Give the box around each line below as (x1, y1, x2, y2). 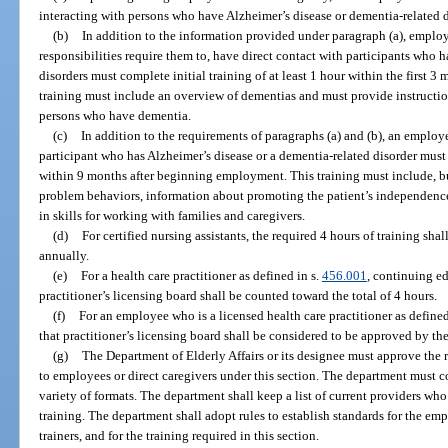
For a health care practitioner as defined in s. (80, 267, 322, 283)
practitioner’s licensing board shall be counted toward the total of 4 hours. (39, 287, 438, 303)
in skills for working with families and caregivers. (39, 207, 306, 223)
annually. (39, 247, 90, 263)
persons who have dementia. (39, 107, 192, 123)
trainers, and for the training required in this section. (39, 427, 320, 443)
